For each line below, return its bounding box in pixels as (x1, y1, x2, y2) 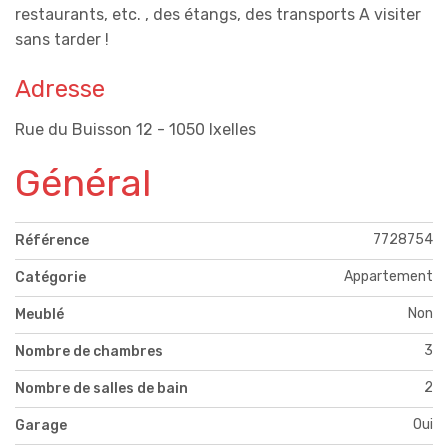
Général (15, 160, 151, 206)
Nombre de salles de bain (15, 379, 188, 397)
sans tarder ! (15, 30, 109, 49)
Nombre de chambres (15, 342, 163, 360)
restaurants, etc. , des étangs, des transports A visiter (15, 5, 421, 24)
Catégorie (15, 268, 86, 286)
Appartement (344, 267, 433, 285)
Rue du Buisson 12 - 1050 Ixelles (15, 120, 256, 139)
